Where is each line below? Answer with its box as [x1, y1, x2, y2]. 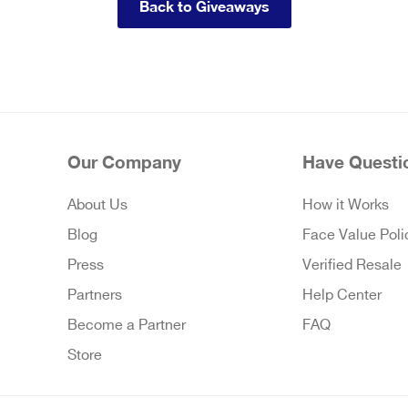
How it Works [302, 199, 390, 213]
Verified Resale [302, 259, 403, 273]
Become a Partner [67, 319, 187, 333]
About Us [67, 199, 128, 213]
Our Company [67, 151, 182, 173]
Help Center [302, 289, 382, 303]
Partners [67, 289, 123, 303]
